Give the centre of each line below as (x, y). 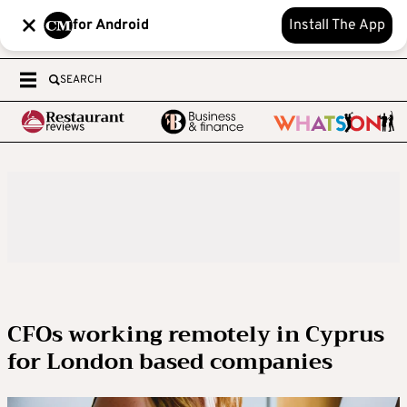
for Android (111, 25)
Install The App (337, 25)
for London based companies (170, 362)
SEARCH (81, 80)
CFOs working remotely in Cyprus (196, 334)
